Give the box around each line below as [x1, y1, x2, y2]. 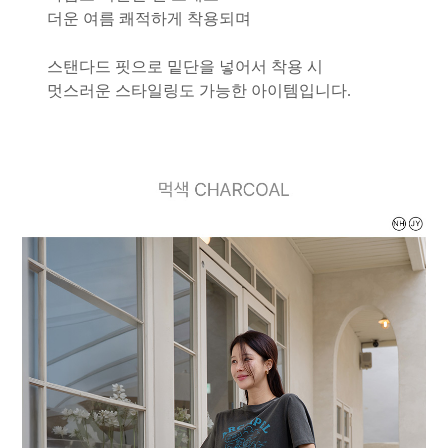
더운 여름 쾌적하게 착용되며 [46, 9, 251, 27]
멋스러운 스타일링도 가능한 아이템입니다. [46, 81, 351, 99]
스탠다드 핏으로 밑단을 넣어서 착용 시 [46, 57, 323, 75]
